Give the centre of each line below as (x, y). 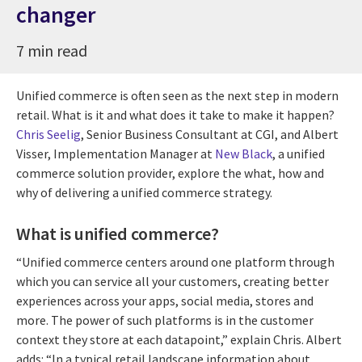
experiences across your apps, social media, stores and (165, 301)
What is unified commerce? (118, 233)
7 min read (52, 50)
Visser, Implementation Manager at (116, 153)
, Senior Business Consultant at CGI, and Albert (210, 134)
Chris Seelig (48, 134)
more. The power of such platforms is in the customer (165, 320)
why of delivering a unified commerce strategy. (144, 192)
